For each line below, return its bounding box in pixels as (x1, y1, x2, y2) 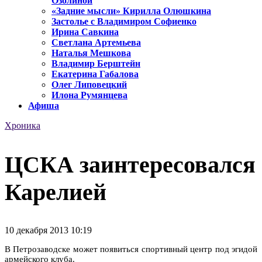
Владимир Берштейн (51, 58, 140, 69)
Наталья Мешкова (51, 48, 131, 58)
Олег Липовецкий (51, 80, 127, 90)
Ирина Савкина (51, 27, 119, 37)
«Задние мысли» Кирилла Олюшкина (51, 6, 211, 16)
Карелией (5, 178, 106, 205)
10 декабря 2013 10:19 (5, 225, 92, 235)
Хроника (5, 120, 40, 131)
